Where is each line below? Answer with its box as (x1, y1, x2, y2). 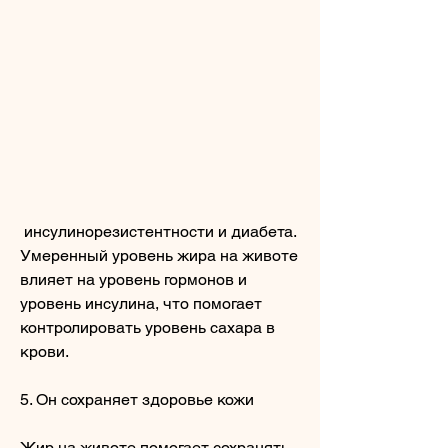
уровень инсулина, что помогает (20, 293, 262, 313)
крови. (20, 341, 69, 361)
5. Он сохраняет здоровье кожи (20, 389, 254, 409)
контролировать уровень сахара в (20, 317, 275, 337)
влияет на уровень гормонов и (20, 269, 247, 289)
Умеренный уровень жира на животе (20, 245, 298, 265)
